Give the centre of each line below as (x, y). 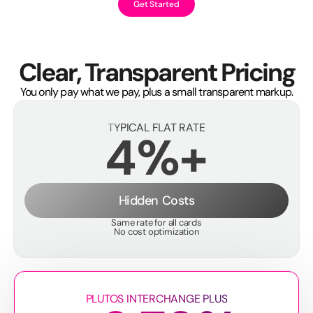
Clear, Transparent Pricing (156, 72)
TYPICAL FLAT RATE (156, 127)
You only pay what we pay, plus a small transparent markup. (156, 92)
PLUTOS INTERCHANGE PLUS (156, 298)
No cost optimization (156, 231)
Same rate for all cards (156, 222)
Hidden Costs (156, 200)
